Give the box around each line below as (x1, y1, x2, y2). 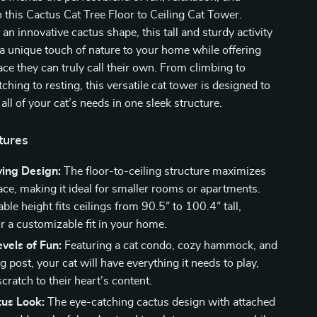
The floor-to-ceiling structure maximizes (61, 166, 267, 177)
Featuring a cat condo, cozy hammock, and (62, 240, 278, 251)
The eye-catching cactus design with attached (45, 296, 276, 308)
